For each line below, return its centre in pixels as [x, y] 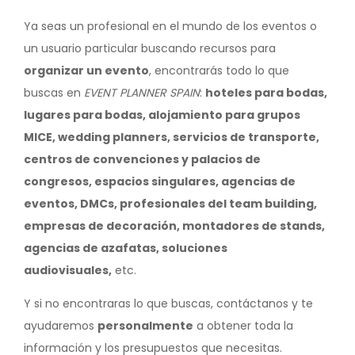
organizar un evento [86, 70]
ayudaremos [61, 325]
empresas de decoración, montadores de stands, [174, 225]
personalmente [145, 325]
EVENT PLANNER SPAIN [142, 92]
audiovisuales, [68, 270]
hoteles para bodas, [266, 92]
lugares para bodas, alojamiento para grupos [162, 115]
